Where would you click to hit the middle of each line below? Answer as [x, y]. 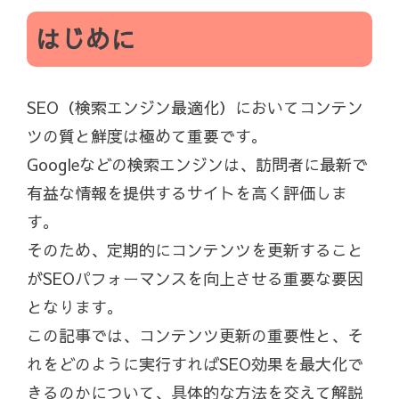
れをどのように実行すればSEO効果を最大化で [195, 364]
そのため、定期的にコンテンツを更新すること [195, 250]
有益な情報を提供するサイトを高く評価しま [187, 193]
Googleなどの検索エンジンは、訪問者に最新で [197, 165]
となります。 [75, 307]
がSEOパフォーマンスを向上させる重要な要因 [195, 279]
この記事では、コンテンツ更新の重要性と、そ [195, 336]
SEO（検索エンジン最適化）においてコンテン [195, 108]
